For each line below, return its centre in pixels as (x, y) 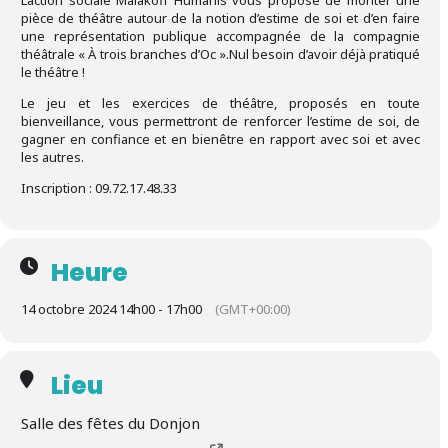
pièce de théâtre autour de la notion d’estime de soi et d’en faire (220, 18)
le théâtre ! (53, 72)
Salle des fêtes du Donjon (110, 423)
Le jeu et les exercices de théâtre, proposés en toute (220, 103)
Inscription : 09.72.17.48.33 (99, 188)
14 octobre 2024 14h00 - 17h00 (111, 309)
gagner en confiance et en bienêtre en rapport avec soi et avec (220, 139)
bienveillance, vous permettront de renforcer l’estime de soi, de (220, 121)
